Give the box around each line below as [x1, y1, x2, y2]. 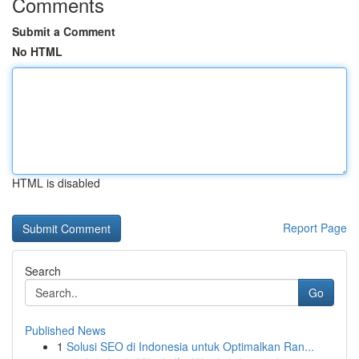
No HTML [12, 43, 63, 59]
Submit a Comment [12, 23, 115, 39]
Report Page [283, 220, 347, 236]
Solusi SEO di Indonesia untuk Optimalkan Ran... [67, 338, 314, 354]
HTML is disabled [12, 175, 100, 191]
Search [25, 263, 61, 279]
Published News [25, 322, 106, 338]
